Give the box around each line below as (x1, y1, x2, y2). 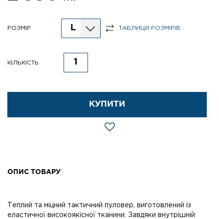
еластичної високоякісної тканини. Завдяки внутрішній (7, 212, 195, 218)
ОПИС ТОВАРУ (7, 169, 61, 175)
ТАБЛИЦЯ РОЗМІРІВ (119, 25, 180, 31)
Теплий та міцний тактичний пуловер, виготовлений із (7, 202, 191, 208)
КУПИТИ (89, 100, 125, 108)
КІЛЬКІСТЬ (7, 60, 39, 66)
